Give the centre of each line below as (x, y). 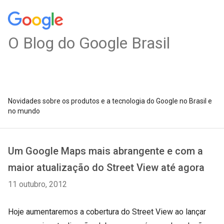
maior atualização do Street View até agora (106, 167)
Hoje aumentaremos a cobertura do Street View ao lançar (107, 212)
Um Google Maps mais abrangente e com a (105, 151)
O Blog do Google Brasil (89, 43)
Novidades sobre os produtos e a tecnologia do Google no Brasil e (110, 101)
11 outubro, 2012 (37, 184)
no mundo (24, 111)
